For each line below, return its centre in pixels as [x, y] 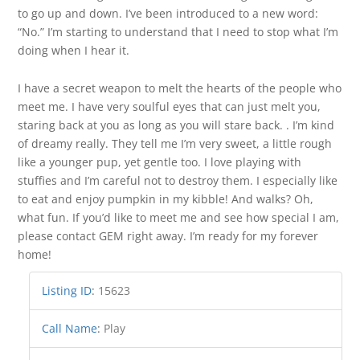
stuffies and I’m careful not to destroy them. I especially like [178, 181]
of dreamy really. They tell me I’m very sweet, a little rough [175, 144]
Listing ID [67, 291]
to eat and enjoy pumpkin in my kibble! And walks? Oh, [166, 199]
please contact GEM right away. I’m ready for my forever [168, 236]
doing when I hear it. [74, 51]
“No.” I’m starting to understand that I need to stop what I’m [178, 32]
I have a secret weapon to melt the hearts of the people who [180, 88]
